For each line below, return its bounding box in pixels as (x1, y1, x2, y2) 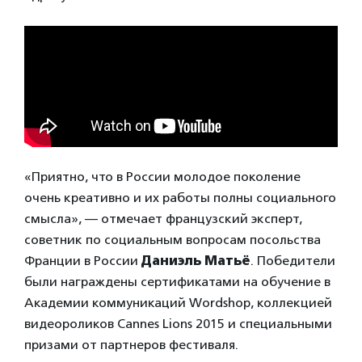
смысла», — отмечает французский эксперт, (24, 210, 302, 226)
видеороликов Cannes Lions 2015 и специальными (24, 315, 332, 331)
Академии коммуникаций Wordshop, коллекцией (24, 294, 332, 310)
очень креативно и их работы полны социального (24, 189, 336, 205)
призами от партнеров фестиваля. (24, 336, 238, 352)
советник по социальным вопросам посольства (24, 231, 321, 247)
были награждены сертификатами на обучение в (24, 273, 330, 289)
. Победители (250, 252, 335, 268)
